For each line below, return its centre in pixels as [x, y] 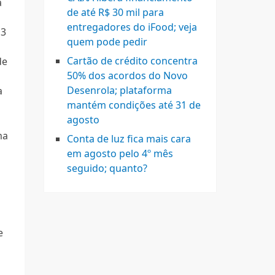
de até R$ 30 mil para [115, 12]
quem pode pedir [107, 42]
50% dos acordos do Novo [127, 76]
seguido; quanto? [107, 168]
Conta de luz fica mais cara [129, 139]
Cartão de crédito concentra [132, 61]
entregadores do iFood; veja [132, 27]
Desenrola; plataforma [119, 90]
